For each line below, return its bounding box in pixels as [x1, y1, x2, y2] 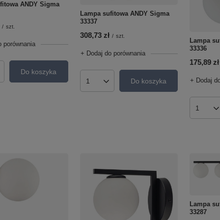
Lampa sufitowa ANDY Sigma [80, 10, 169, 18]
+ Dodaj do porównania [80, 50, 145, 57]
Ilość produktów [86, 81, 136, 89]
